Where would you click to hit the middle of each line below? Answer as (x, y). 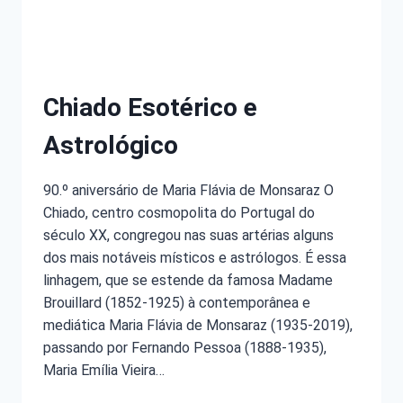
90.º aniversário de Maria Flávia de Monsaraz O (188, 190)
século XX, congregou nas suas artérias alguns (188, 235)
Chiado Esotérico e (150, 107)
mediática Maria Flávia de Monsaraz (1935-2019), (198, 325)
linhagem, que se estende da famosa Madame (188, 280)
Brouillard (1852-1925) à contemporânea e (177, 302)
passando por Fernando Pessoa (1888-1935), (185, 347)
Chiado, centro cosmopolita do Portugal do (179, 212)
